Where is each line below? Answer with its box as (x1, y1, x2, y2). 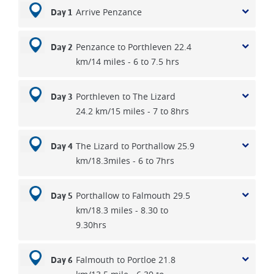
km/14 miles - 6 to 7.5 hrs (76, 56, 179, 67)
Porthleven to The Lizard (76, 91, 176, 102)
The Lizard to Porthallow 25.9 (76, 140, 194, 152)
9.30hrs (76, 219, 106, 231)
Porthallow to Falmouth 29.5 (76, 190, 190, 201)
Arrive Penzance (76, 6, 142, 18)
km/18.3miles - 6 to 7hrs (76, 155, 174, 166)
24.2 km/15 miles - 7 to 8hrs (76, 105, 189, 117)
